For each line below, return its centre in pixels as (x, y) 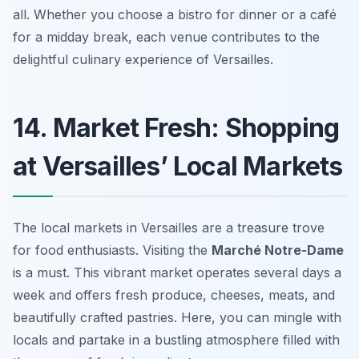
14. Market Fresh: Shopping (176, 128)
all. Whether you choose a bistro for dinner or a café (175, 15)
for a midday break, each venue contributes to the (166, 37)
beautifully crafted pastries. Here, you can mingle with (177, 318)
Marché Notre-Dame (278, 250)
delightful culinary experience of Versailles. (143, 60)
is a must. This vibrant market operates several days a (177, 273)
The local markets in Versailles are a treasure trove (169, 228)
